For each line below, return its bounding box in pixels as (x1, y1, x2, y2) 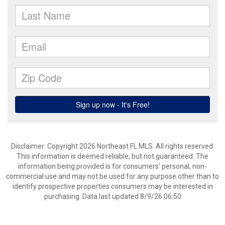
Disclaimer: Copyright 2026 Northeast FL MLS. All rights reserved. (11, 142, 214, 150)
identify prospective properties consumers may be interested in (12, 182, 213, 190)
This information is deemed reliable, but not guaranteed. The (17, 152, 208, 160)
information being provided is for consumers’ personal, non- (18, 162, 207, 170)
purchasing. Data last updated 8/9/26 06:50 (44, 192, 181, 200)
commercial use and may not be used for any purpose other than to (6, 172, 219, 180)
